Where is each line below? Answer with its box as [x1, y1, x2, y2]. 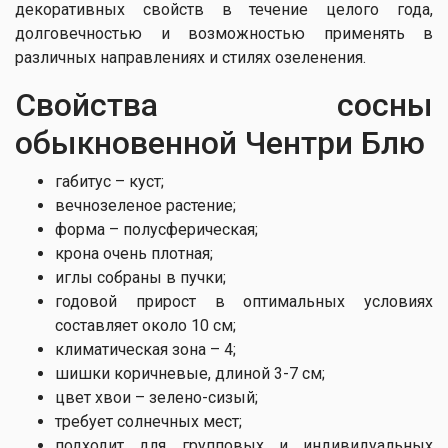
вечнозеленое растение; [55, 196, 236, 215]
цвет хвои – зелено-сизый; [55, 388, 258, 407]
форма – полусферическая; [55, 220, 258, 239]
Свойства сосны [15, 86, 433, 124]
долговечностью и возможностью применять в [15, 24, 433, 43]
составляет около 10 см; [55, 316, 236, 335]
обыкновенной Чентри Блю [15, 124, 425, 162]
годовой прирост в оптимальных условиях [55, 292, 433, 311]
